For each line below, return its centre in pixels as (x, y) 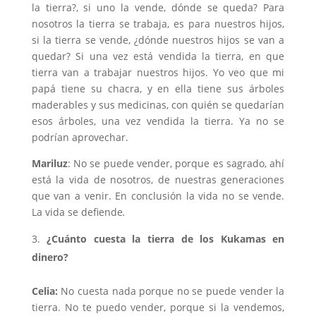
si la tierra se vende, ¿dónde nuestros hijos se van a (158, 39)
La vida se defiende (77, 212)
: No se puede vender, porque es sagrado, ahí (176, 163)
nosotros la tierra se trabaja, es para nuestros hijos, (158, 23)
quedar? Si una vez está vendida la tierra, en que (158, 56)
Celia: (44, 291)
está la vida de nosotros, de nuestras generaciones (158, 179)
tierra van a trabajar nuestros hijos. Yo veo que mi (158, 72)
